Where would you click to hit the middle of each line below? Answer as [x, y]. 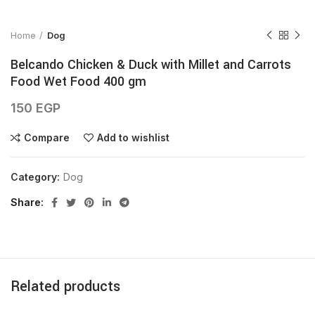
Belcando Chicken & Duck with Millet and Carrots [151, 64]
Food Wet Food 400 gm [78, 81]
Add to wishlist [133, 137]
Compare [47, 137]
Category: [37, 176]
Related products [65, 286]
